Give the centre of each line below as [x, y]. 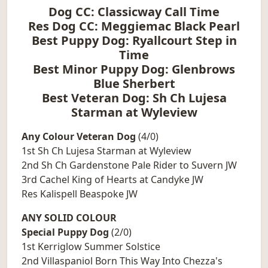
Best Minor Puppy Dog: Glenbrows [134, 69]
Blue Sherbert [134, 84]
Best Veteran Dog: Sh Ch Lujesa [134, 98]
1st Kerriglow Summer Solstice [91, 247]
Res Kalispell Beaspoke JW [80, 194]
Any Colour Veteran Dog [79, 137]
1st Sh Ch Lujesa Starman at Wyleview [106, 151]
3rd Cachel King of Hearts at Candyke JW [112, 180]
